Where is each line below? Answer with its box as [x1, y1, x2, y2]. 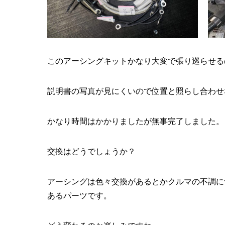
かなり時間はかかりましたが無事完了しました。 [47, 117, 224, 126]
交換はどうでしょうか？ [47, 147, 136, 156]
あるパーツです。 [47, 191, 111, 200]
